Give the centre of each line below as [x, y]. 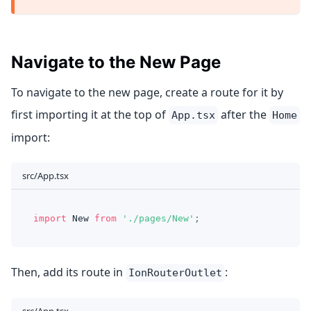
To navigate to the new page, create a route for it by [147, 92]
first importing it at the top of [90, 114]
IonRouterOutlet [175, 272]
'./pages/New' [158, 218]
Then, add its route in [68, 272]
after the [244, 114]
